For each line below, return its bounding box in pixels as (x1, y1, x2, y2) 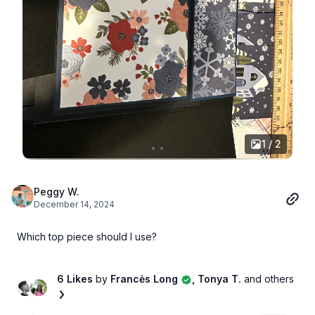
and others (243, 272, 294, 285)
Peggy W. (34, 185, 79, 198)
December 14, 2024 (34, 198, 115, 210)
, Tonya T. (191, 272, 244, 285)
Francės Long (107, 272, 181, 285)
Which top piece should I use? (17, 230, 157, 243)
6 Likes (56, 272, 96, 285)
